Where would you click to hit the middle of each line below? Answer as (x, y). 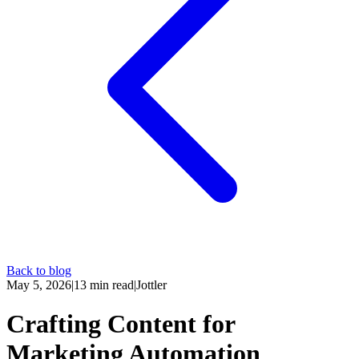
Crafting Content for (121, 324)
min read (110, 285)
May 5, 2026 (39, 285)
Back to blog (39, 270)
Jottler (151, 285)
